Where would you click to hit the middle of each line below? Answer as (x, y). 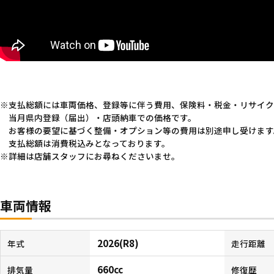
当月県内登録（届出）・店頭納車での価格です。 (102, 117)
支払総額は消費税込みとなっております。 (89, 143)
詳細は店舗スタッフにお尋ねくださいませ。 (94, 156)
